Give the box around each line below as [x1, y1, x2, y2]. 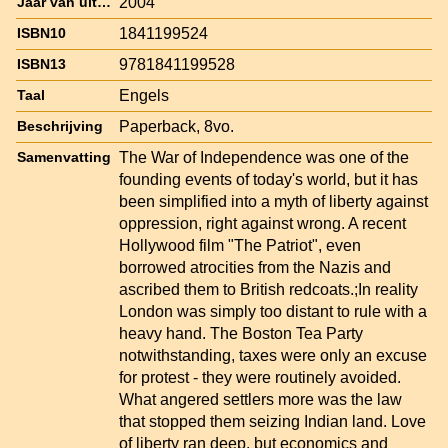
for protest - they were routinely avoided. [119, 368, 401, 386]
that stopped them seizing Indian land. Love [119, 412, 426, 430]
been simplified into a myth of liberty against [119, 192, 428, 210]
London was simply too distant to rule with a [119, 302, 427, 320]
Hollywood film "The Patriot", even [119, 236, 361, 254]
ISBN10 [17, 25, 66, 41]
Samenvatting [17, 149, 111, 165]
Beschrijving [17, 118, 103, 134]
